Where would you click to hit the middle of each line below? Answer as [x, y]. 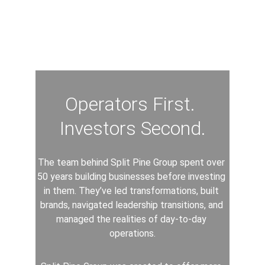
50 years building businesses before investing [132, 177]
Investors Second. [132, 128]
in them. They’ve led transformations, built [132, 191]
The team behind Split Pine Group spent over [132, 162]
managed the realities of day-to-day [132, 219]
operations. [132, 233]
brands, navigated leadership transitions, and [132, 205]
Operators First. [132, 104]
